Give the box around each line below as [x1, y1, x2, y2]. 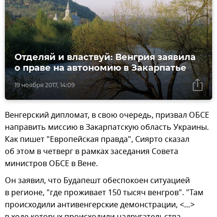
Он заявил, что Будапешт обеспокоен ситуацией [5, 175, 190, 187]
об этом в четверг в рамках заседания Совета [5, 146, 178, 158]
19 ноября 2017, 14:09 [15, 81, 75, 89]
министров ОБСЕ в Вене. [5, 158, 98, 170]
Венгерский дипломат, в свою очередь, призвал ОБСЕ [5, 109, 209, 122]
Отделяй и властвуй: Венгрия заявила [15, 52, 196, 63]
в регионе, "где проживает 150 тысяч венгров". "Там [5, 187, 203, 199]
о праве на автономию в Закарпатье [15, 62, 186, 74]
